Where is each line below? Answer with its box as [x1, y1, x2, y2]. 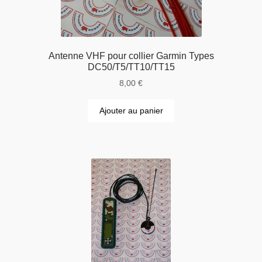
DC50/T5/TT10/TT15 [87, 61, 175, 72]
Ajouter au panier [99, 106, 163, 115]
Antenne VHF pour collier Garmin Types [48, 50, 214, 61]
